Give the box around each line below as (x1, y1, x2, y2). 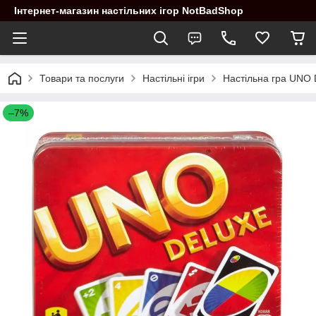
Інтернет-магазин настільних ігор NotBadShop (14, 5, 243, 16)
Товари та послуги (39, 73, 124, 84)
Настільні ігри (142, 73, 205, 84)
